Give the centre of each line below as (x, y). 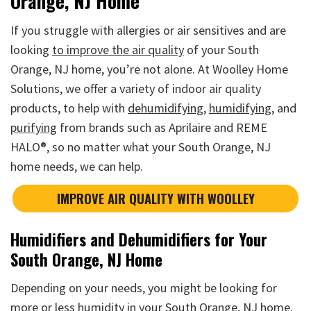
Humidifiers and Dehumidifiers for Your (139, 239)
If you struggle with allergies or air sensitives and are (148, 30)
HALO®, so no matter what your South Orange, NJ (141, 146)
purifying (34, 127)
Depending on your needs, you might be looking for (144, 288)
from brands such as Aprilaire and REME (162, 127)
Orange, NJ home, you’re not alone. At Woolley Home (149, 69)
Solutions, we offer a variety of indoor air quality (136, 88)
